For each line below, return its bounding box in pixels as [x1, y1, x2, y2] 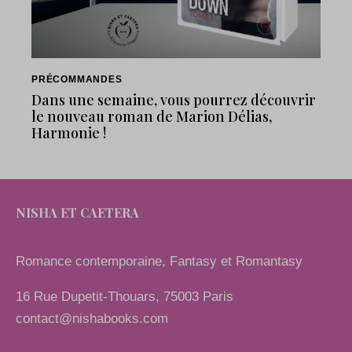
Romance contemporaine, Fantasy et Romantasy [16, 253, 302, 269]
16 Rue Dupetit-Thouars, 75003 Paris [16, 288, 233, 304]
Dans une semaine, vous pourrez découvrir [31, 90, 316, 110]
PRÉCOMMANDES [31, 73, 123, 85]
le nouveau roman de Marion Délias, [31, 107, 272, 126]
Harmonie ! [31, 123, 106, 143]
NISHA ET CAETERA [16, 204, 139, 222]
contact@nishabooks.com [16, 310, 168, 326]
